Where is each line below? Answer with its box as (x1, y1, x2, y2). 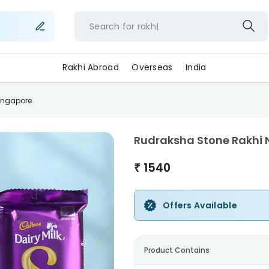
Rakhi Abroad (62, 61, 119, 73)
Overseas (131, 61, 173, 73)
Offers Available (162, 199, 237, 211)
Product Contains (144, 245, 210, 255)
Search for (89, 20, 135, 32)
